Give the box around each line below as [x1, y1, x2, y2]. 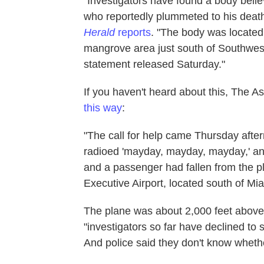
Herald [84, 26, 115, 38]
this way [84, 101, 122, 114]
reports [115, 26, 151, 38]
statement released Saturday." [84, 58, 225, 70]
